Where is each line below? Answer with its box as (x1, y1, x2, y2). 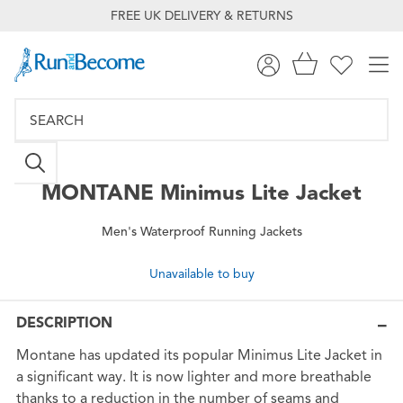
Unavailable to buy (148, 265, 255, 282)
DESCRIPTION (15, 314, 112, 333)
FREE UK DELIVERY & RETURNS (110, 8, 293, 23)
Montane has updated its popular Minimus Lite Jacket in (15, 346, 382, 365)
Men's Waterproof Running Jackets (101, 223, 302, 239)
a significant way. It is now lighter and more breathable (15, 368, 372, 387)
